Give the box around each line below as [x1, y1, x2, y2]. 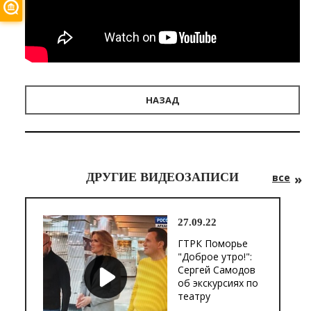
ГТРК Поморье [178, 236, 248, 250]
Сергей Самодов [178, 262, 255, 276]
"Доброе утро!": [178, 249, 252, 263]
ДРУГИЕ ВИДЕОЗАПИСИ [86, 169, 239, 184]
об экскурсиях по [178, 276, 258, 289]
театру [178, 289, 210, 303]
